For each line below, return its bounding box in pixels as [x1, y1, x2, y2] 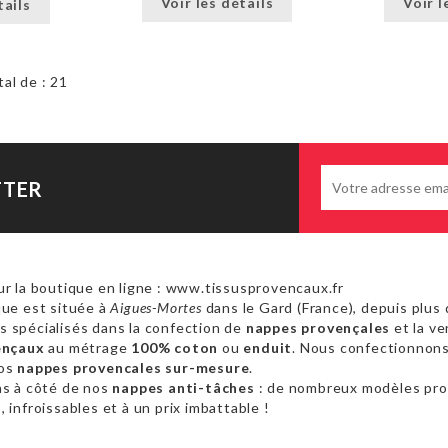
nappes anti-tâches [112, 379, 255, 397]
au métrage [44, 339, 132, 357]
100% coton [131, 339, 219, 357]
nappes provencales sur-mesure [17, 359, 250, 377]
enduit [243, 339, 293, 357]
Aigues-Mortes [110, 299, 202, 317]
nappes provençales [245, 319, 391, 337]
